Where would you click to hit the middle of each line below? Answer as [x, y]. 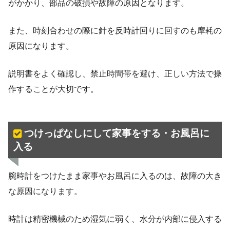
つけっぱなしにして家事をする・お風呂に [117, 133]
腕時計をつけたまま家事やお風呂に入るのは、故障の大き [115, 176]
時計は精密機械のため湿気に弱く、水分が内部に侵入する [115, 219]
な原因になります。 [45, 191]
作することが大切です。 [53, 89]
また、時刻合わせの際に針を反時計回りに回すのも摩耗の [115, 31]
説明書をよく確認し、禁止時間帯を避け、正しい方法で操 [115, 74]
